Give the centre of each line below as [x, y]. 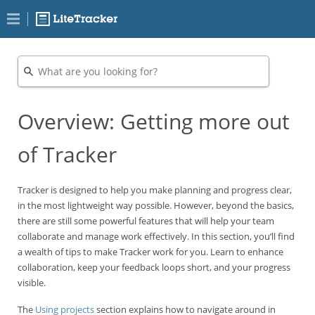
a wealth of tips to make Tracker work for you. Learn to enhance [150, 252]
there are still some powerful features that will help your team [146, 221]
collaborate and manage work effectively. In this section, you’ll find [156, 236]
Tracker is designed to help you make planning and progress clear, [155, 190]
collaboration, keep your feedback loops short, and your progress [154, 267]
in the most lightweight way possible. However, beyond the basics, [156, 205]
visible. [32, 283]
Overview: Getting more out [154, 121]
